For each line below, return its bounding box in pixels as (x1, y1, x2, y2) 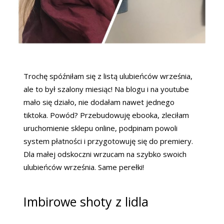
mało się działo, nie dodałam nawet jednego (23, 96, 174, 107)
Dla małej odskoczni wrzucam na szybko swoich (23, 148, 186, 159)
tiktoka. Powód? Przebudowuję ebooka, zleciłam (23, 109, 189, 120)
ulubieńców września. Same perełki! (23, 161, 144, 172)
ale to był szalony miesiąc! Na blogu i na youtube (23, 83, 189, 94)
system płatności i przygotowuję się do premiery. (23, 135, 193, 146)
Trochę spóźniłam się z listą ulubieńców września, (23, 70, 192, 81)
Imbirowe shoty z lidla (23, 192, 148, 210)
